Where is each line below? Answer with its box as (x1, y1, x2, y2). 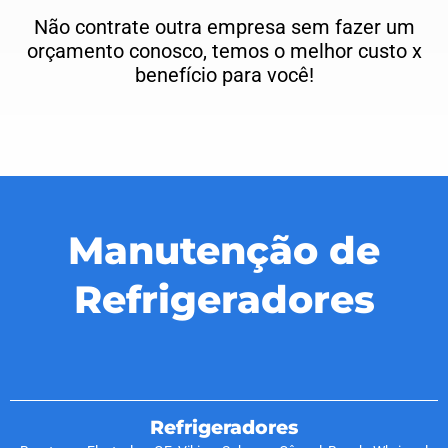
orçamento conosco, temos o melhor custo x (26, 39, 422, 64)
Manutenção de (68, 227, 380, 275)
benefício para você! (134, 63, 314, 88)
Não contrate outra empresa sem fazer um (33, 15, 415, 40)
